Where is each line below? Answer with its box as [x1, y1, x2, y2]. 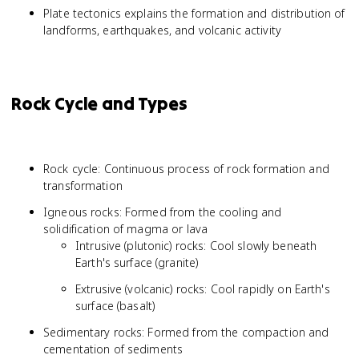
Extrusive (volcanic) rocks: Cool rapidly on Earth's [75, 281, 330, 296]
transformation [43, 178, 123, 193]
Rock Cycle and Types [11, 92, 188, 115]
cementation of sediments [43, 341, 184, 357]
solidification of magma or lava [43, 221, 208, 236]
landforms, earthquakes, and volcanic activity [43, 22, 281, 38]
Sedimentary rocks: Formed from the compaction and [43, 325, 329, 340]
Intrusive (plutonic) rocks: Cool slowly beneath [75, 238, 317, 253]
